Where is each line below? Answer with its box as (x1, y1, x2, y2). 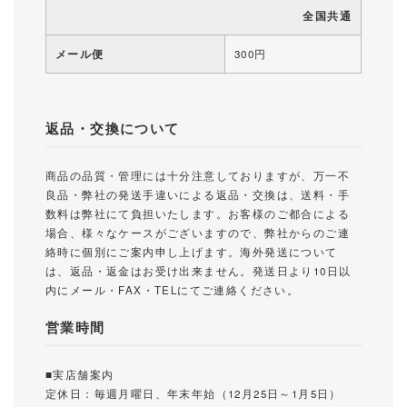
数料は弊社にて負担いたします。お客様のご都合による (45, 205, 350, 221)
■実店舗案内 (45, 366, 114, 382)
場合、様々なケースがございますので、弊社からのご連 (45, 224, 350, 240)
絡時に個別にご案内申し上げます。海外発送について (45, 243, 338, 259)
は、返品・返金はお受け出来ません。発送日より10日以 (45, 263, 352, 278)
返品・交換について (45, 117, 180, 138)
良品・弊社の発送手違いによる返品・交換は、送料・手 (45, 186, 350, 202)
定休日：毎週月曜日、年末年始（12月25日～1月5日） (45, 385, 342, 401)
